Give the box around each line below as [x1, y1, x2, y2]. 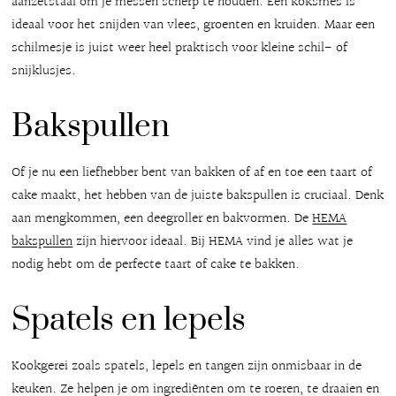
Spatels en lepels [11, 300, 247, 340]
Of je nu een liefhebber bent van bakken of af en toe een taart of [11, 161, 373, 184]
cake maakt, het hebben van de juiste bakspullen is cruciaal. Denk [11, 184, 385, 207]
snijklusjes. [11, 59, 77, 82]
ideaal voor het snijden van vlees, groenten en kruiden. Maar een [11, 13, 376, 36]
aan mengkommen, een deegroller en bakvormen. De [11, 207, 313, 230]
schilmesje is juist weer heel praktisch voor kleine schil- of [11, 36, 348, 59]
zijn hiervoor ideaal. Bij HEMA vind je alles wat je [72, 230, 354, 253]
